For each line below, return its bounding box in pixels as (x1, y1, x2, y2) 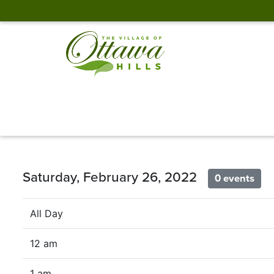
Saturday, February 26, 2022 (23, 168, 208, 185)
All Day (30, 207, 63, 220)
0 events (215, 172, 255, 185)
